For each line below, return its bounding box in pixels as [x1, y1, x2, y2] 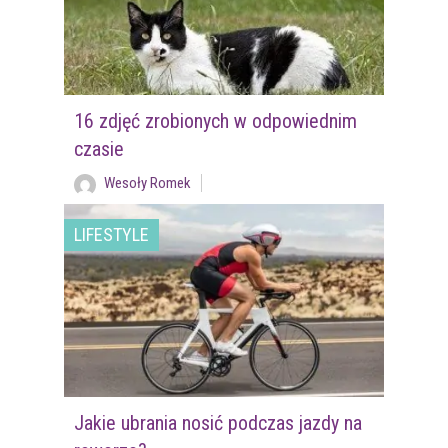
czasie [73, 136, 124, 161]
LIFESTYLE [74, 223, 149, 245]
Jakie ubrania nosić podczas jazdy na [73, 410, 362, 435]
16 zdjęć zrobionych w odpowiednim [73, 108, 357, 133]
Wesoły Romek [103, 173, 191, 192]
